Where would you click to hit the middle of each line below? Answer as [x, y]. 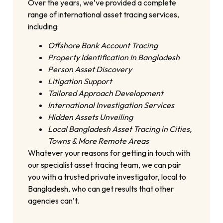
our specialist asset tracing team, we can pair [105, 165]
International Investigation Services [111, 105]
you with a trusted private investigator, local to [107, 177]
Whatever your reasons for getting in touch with [109, 153]
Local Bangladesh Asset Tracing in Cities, [120, 129]
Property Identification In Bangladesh [114, 57]
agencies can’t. [54, 201]
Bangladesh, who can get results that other [101, 189]
